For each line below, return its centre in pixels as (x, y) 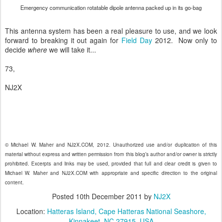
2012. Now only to (185, 40)
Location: (31, 211)
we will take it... (72, 50)
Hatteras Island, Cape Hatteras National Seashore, (126, 211)
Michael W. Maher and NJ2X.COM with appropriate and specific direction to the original (111, 173)
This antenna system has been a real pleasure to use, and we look (111, 31)
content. (14, 182)
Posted (64, 196)
